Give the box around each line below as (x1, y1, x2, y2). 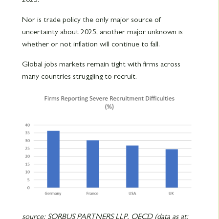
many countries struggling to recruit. (22, 72, 137, 81)
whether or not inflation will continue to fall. (22, 40, 160, 48)
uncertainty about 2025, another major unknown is (22, 28, 183, 36)
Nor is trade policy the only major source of (22, 16, 160, 24)
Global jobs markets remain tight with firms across (22, 60, 180, 68)
